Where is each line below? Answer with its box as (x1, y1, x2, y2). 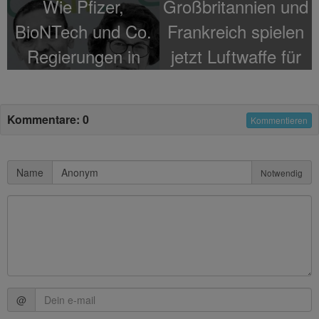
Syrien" (209, 93, 263, 118)
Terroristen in (187, 68, 285, 93)
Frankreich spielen (167, 18, 304, 43)
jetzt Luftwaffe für (170, 43, 301, 68)
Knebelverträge (26, 68, 141, 93)
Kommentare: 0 (7, 110, 89, 127)
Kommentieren (251, 113, 308, 126)
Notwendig (261, 166, 303, 179)
